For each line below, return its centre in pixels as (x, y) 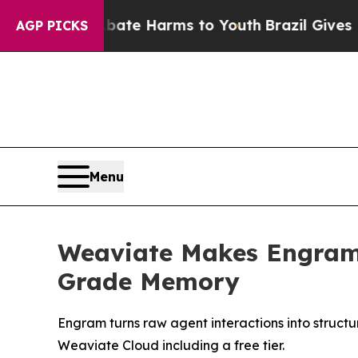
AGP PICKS (52, 26)
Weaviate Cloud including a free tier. (171, 345)
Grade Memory (149, 281)
